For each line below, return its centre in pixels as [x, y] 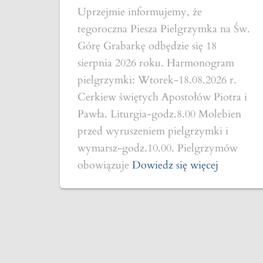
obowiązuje [103, 165]
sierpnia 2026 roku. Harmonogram [156, 63]
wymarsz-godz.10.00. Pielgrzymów [158, 148]
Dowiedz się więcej [175, 165]
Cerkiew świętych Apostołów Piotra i [162, 97]
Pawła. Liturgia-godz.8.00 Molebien [159, 114]
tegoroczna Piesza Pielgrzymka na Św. [164, 29]
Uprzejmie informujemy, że [140, 12]
